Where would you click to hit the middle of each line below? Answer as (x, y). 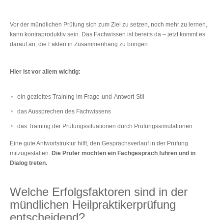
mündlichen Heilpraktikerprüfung (93, 204)
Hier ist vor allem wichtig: (45, 71)
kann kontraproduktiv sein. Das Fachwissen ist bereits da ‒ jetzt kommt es (108, 34)
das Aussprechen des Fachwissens (64, 111)
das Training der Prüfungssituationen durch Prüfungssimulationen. (106, 126)
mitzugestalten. (31, 153)
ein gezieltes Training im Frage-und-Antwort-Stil (81, 96)
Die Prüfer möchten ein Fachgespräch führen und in (124, 153)
